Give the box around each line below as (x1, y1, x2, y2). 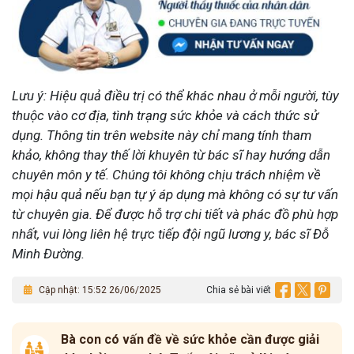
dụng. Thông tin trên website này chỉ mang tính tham (12, 127, 311, 144)
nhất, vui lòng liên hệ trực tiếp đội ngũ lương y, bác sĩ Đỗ (12, 226, 329, 243)
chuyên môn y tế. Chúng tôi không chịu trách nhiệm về (12, 167, 321, 183)
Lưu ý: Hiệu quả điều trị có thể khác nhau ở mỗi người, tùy (12, 88, 339, 104)
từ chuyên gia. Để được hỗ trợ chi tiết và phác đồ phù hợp (12, 206, 338, 223)
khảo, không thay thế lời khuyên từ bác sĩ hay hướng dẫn (12, 147, 330, 164)
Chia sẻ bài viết (206, 284, 271, 296)
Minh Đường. (12, 246, 85, 262)
